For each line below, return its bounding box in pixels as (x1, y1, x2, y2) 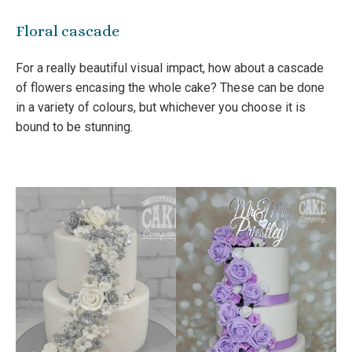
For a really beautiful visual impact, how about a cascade (16, 60, 324, 76)
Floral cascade (16, 22, 119, 41)
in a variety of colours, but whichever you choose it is (16, 100, 306, 115)
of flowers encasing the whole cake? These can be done (16, 80, 324, 96)
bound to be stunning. (16, 119, 133, 135)
